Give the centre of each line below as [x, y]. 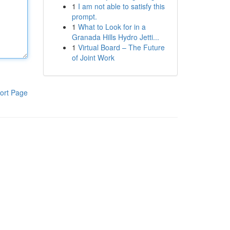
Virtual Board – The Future [121, 47]
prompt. [84, 16]
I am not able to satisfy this [121, 6]
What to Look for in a [112, 27]
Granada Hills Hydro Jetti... [115, 37]
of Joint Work [93, 57]
